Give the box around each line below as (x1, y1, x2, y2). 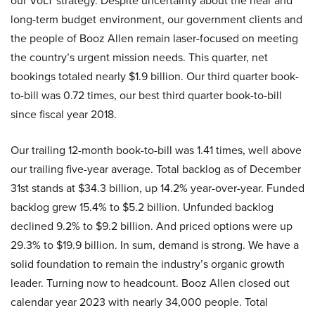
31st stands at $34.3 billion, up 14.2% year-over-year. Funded (11, 180, 304, 197)
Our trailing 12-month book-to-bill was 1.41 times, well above (11, 142, 302, 159)
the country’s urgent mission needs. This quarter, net (11, 49, 268, 66)
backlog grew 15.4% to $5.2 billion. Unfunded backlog (11, 199, 274, 216)
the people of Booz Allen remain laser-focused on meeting (11, 30, 298, 47)
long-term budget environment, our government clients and (11, 11, 302, 28)
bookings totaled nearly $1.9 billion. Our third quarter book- (11, 68, 299, 85)
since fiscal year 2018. (11, 106, 117, 123)
